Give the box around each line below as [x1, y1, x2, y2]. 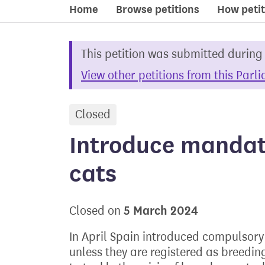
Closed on [69, 204, 124, 218]
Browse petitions [116, 3, 199, 16]
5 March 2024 [124, 203, 198, 218]
